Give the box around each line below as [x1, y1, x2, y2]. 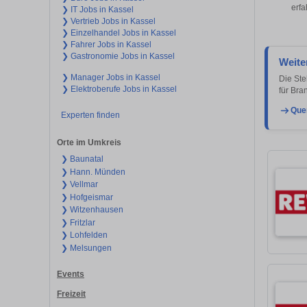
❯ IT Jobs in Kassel [62, 4, 134, 14]
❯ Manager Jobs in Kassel [62, 72, 160, 82]
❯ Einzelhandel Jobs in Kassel [62, 27, 176, 38]
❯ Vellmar [60, 180, 98, 190]
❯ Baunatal [60, 154, 103, 164]
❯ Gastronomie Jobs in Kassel [62, 51, 175, 61]
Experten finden [60, 110, 120, 120]
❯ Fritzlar [60, 217, 95, 228]
